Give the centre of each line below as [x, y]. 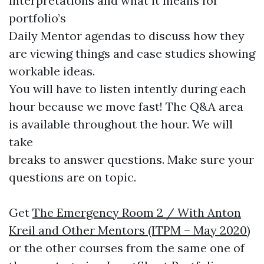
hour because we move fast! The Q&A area [126, 106]
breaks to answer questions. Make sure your [131, 159]
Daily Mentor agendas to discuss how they [127, 36]
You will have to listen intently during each [128, 89]
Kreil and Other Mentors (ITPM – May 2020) [130, 230]
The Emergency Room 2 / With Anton [137, 212]
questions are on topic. [72, 177]
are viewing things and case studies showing [132, 53]
